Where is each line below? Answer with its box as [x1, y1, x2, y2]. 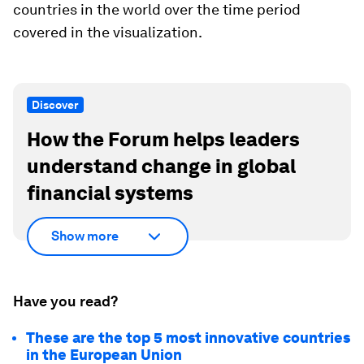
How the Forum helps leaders [27, 128, 300, 152]
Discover [32, 98, 79, 112]
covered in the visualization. [13, 24, 202, 41]
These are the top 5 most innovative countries [26, 328, 350, 346]
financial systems [27, 181, 193, 206]
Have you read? [13, 292, 118, 310]
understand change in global [27, 154, 296, 179]
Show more [51, 228, 119, 245]
